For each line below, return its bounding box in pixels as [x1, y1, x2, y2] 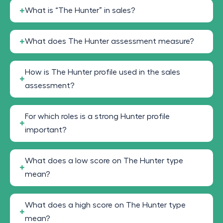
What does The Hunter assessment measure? [25, 37, 194, 46]
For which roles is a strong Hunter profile [25, 112, 170, 121]
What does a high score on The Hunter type [25, 201, 186, 210]
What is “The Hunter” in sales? [25, 6, 135, 15]
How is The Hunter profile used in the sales [25, 68, 180, 77]
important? [25, 126, 66, 134]
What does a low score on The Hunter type [25, 157, 183, 165]
